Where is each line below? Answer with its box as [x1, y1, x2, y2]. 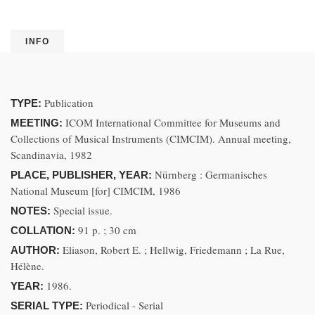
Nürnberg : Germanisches [155, 167, 267, 181]
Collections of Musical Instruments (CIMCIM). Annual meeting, [11, 131, 291, 146]
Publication [44, 96, 94, 110]
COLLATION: [11, 224, 78, 236]
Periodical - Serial [86, 298, 163, 312]
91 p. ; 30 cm [78, 223, 136, 237]
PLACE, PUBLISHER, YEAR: [11, 169, 155, 181]
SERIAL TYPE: [11, 300, 86, 311]
